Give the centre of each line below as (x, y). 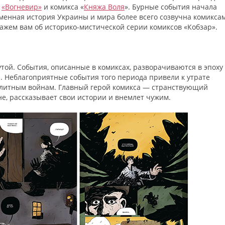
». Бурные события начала (171, 7)
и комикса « (63, 7)
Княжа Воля (104, 7)
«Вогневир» (22, 7)
